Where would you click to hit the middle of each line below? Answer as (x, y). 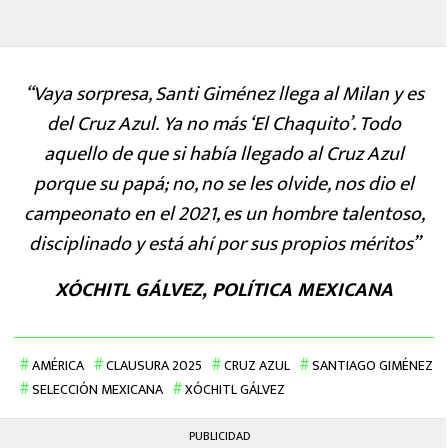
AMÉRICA (58, 366)
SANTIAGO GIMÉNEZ (372, 366)
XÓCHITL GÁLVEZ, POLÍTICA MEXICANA (224, 290)
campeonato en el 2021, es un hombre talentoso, (224, 214)
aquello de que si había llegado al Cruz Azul (224, 154)
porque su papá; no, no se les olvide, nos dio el (224, 184)
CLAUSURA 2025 (154, 366)
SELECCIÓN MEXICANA (97, 390)
